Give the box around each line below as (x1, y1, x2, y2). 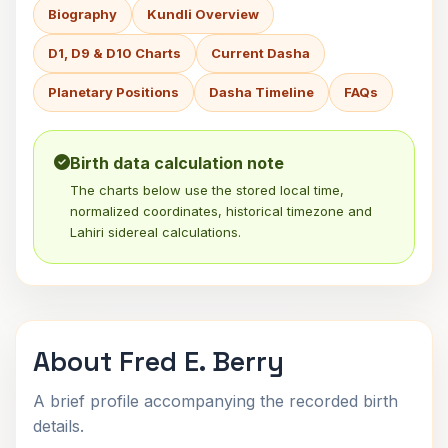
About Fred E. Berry (33, 344, 284, 379)
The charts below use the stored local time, (70, 182, 344, 198)
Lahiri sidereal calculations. (70, 224, 241, 240)
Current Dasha (211, 45, 310, 61)
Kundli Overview (147, 6, 259, 22)
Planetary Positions (48, 84, 179, 100)
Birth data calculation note (70, 153, 284, 173)
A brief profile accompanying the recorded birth (33, 391, 398, 411)
